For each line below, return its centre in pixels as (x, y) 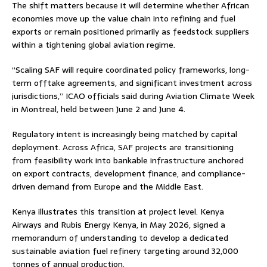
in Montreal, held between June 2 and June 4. (99, 109)
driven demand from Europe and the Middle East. (108, 186)
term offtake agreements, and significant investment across (132, 83)
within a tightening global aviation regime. (94, 44)
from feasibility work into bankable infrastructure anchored (128, 160)
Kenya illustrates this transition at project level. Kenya (118, 211)
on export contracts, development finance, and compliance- (129, 173)
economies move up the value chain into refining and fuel (124, 18)
